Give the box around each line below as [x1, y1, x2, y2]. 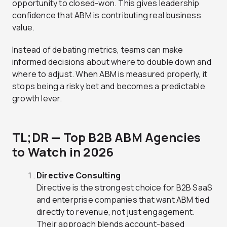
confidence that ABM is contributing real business [12, 10, 201, 21]
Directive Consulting [36, 170, 121, 181]
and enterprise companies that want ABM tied [36, 194, 210, 206]
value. [12, 22, 35, 33]
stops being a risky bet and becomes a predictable [12, 81, 205, 92]
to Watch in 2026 [12, 143, 114, 161]
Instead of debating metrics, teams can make [12, 44, 183, 56]
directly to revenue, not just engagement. [36, 206, 195, 218]
